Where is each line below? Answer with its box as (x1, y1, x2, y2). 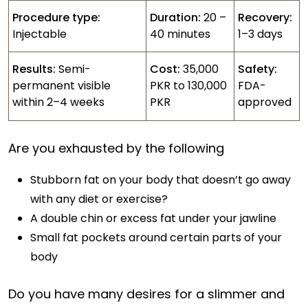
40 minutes (150, 26, 210, 42)
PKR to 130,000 (150, 78, 227, 93)
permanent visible (12, 78, 111, 93)
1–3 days (238, 26, 283, 42)
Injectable (12, 26, 67, 42)
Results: (12, 61, 58, 77)
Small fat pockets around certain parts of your (30, 230, 282, 245)
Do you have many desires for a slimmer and (8, 285, 285, 302)
